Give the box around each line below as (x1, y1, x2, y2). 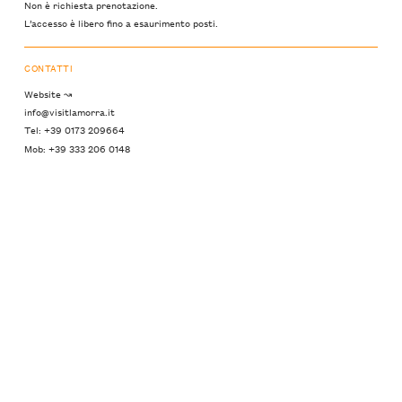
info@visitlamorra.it (24, 103, 115, 120)
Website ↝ (24, 85, 72, 102)
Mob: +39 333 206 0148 (24, 139, 130, 156)
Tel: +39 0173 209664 (24, 121, 125, 138)
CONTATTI (24, 59, 74, 75)
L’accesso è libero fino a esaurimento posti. (24, 13, 218, 31)
